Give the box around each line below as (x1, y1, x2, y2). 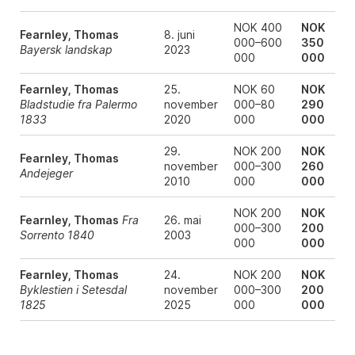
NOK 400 (233, 21, 282, 34)
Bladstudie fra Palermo (19, 97, 137, 111)
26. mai (163, 213, 201, 227)
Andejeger (19, 166, 73, 180)
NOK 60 (233, 82, 275, 96)
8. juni (163, 28, 195, 41)
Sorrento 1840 (19, 228, 94, 242)
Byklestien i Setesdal (19, 283, 127, 296)
